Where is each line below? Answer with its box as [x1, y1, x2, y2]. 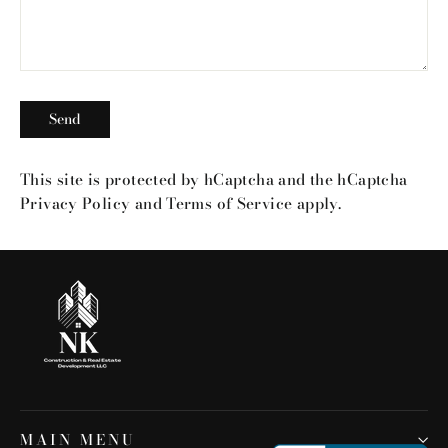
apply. [292, 192, 342, 216]
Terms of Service [166, 192, 293, 216]
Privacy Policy [20, 192, 131, 216]
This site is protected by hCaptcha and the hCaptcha [20, 168, 408, 192]
